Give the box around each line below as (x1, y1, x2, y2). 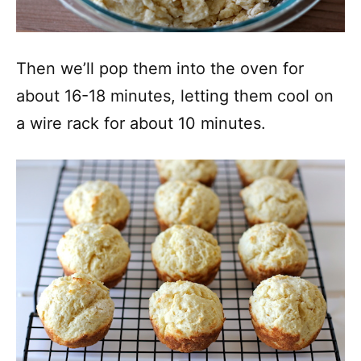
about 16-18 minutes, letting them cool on (16, 85, 334, 106)
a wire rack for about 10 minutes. (16, 113, 266, 133)
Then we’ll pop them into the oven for (16, 58, 304, 78)
